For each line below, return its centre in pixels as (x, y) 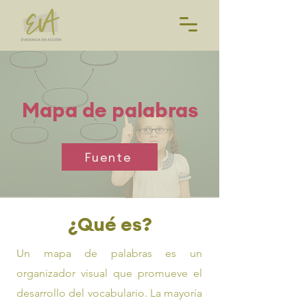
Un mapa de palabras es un (109, 253)
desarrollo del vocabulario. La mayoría (109, 293)
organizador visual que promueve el (109, 273)
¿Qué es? (110, 224)
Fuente (108, 157)
